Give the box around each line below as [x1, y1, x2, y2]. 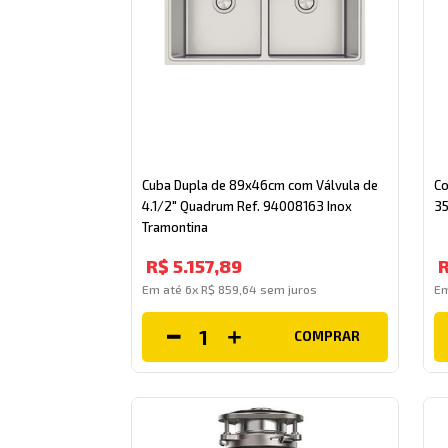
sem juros [257, 281, 318, 296]
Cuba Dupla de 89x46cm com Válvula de [142, 176, 379, 193]
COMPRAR [293, 328, 360, 345]
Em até [142, 281, 186, 296]
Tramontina [142, 218, 209, 235]
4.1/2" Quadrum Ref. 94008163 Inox [142, 197, 353, 214]
